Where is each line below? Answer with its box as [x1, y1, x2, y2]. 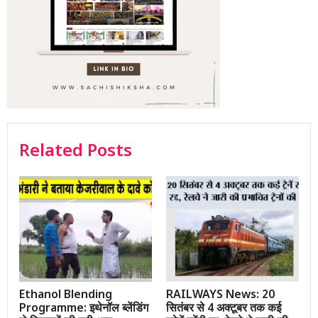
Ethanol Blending [19, 288, 112, 304]
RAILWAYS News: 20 [166, 288, 275, 304]
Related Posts [19, 140, 132, 163]
